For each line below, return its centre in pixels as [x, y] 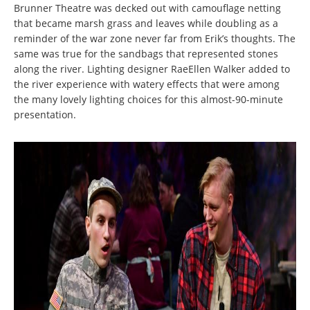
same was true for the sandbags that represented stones [146, 53]
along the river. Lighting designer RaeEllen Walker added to [152, 69]
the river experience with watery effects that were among [147, 84]
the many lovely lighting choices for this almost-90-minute [148, 99]
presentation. [45, 114]
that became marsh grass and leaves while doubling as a [146, 23]
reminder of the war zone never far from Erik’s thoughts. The [155, 38]
